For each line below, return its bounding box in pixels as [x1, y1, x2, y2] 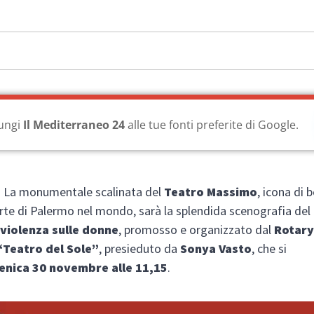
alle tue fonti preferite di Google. [124, 116, 299, 132]
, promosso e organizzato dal [118, 221, 275, 238]
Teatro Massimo [164, 183, 258, 200]
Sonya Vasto [180, 240, 252, 257]
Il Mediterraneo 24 [22, 116, 125, 132]
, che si [252, 240, 287, 257]
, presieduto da [99, 240, 181, 257]
